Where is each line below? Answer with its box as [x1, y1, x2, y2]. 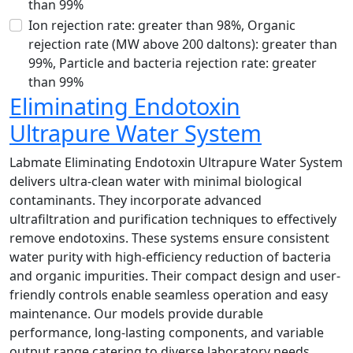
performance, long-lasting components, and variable [9, 324, 324, 342]
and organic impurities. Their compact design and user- [9, 267, 340, 285]
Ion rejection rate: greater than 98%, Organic [28, 17, 295, 35]
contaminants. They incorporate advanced [9, 191, 262, 210]
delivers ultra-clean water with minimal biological [9, 173, 302, 191]
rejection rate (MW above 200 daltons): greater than [28, 35, 337, 54]
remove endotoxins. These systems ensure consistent [9, 229, 329, 247]
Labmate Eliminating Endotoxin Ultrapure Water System [9, 154, 343, 172]
